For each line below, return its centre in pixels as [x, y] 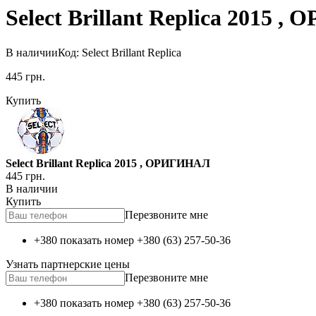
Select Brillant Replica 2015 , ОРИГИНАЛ [108, 163]
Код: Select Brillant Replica [120, 52]
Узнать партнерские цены [68, 264]
